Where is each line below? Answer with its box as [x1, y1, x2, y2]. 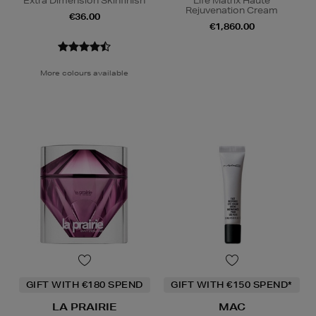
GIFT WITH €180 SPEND [25, 279, 143, 291]
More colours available [40, 68, 128, 78]
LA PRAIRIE [51, 300, 117, 314]
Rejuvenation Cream [186, 4, 278, 17]
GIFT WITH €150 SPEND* [171, 279, 293, 291]
